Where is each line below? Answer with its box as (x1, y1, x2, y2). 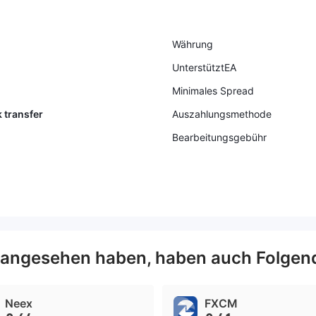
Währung (172, 38, 213, 50)
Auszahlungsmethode (172, 108, 272, 120)
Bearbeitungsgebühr (172, 131, 267, 143)
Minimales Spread (172, 85, 254, 97)
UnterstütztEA (172, 61, 236, 73)
